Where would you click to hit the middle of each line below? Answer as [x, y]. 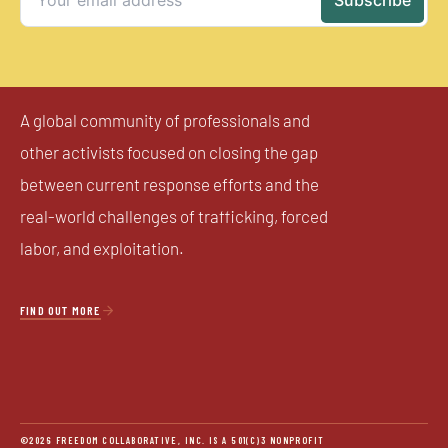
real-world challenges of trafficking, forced [174, 219]
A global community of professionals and [165, 123]
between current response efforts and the [169, 187]
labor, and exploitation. [102, 251]
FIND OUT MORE [60, 310]
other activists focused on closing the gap [169, 155]
